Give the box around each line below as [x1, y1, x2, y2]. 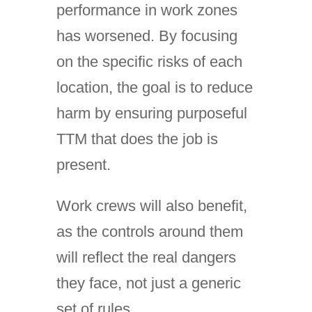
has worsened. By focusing [56, 27, 237, 45]
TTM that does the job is [56, 130, 218, 148]
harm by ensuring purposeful [56, 104, 247, 122]
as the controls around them [56, 223, 243, 240]
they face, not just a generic [56, 274, 241, 292]
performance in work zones [56, 1, 237, 19]
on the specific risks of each [56, 53, 242, 70]
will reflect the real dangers [56, 249, 236, 266]
